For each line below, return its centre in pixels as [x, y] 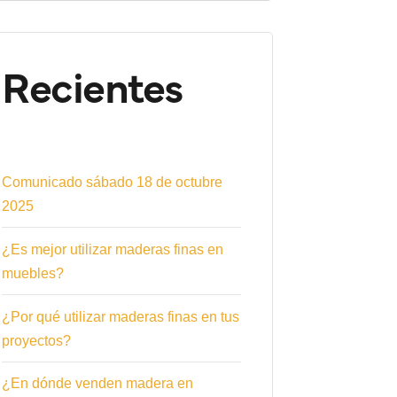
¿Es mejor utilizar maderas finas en [113, 249]
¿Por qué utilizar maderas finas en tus [121, 316]
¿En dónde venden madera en [97, 384]
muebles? [33, 273]
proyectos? [36, 340]
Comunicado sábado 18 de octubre [112, 183]
